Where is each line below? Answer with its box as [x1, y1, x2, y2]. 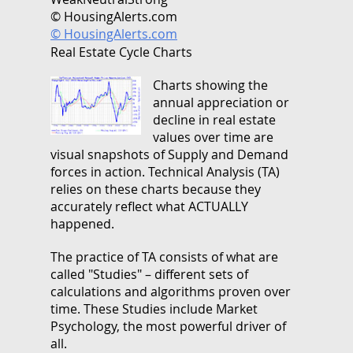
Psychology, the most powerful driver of [50, 317, 286, 335]
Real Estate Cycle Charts [50, 43, 192, 61]
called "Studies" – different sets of [50, 265, 248, 283]
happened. [50, 214, 114, 232]
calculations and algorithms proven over [50, 282, 291, 300]
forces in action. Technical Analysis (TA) [50, 162, 280, 180]
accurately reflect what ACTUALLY [50, 197, 248, 215]
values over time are [153, 128, 273, 146]
